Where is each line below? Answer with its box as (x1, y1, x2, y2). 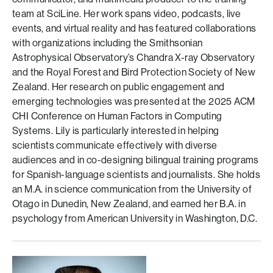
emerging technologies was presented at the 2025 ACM (12, 96, 255, 107)
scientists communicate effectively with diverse (12, 140, 218, 151)
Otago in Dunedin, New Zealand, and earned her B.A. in (12, 198, 246, 210)
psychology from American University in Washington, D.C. (12, 213, 257, 224)
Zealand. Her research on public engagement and (12, 81, 225, 93)
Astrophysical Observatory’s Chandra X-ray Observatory (12, 52, 255, 63)
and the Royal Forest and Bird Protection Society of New (12, 66, 255, 78)
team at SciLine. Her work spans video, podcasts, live (12, 8, 241, 19)
